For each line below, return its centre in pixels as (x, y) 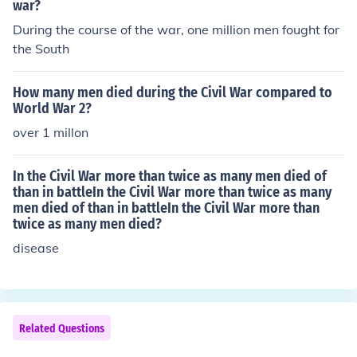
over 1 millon (51, 132)
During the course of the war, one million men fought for (176, 29)
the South (41, 49)
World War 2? (52, 108)
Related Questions (62, 329)
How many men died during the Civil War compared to (173, 92)
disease (36, 248)
